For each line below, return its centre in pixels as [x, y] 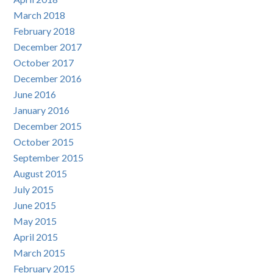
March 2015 [40, 253]
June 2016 [35, 94]
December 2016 [48, 79]
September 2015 [49, 158]
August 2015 [41, 174]
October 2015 [44, 142]
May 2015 [35, 221]
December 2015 [48, 126]
